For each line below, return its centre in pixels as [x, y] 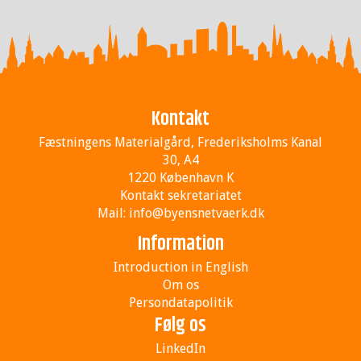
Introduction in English [180, 267]
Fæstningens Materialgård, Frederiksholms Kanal [180, 142]
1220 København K [180, 177]
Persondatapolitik [180, 302]
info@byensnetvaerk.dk [196, 213]
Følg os [180, 325]
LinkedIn [180, 348]
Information [180, 244]
